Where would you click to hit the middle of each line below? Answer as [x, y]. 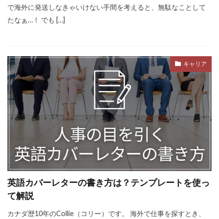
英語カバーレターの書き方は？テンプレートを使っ [109, 182]
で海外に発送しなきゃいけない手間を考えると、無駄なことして [107, 7]
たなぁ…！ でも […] [36, 20]
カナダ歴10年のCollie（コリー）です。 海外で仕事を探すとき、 [106, 213]
